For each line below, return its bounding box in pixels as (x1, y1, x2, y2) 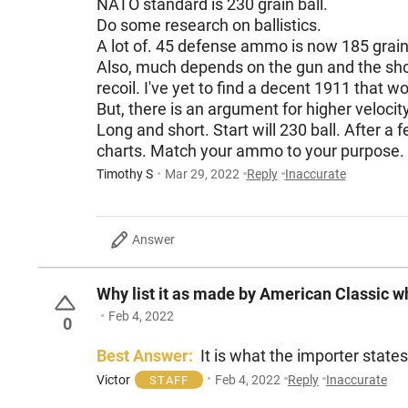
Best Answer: (97, 346, 193, 366)
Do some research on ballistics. (97, 15, 325, 36)
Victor (97, 372, 130, 387)
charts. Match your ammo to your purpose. (97, 141, 404, 161)
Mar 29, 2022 (164, 167, 240, 182)
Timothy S (97, 167, 153, 182)
